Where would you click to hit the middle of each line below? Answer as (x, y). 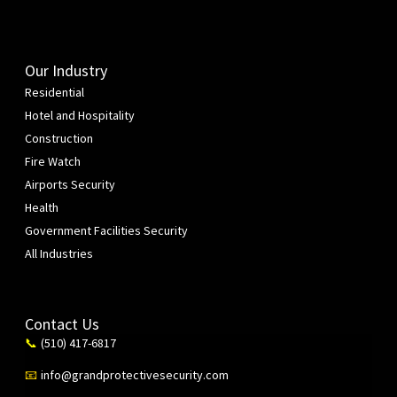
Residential (54, 92)
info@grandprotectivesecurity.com (135, 374)
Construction (59, 138)
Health (42, 207)
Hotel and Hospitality (80, 115)
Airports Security (70, 184)
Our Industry (66, 70)
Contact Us (62, 324)
